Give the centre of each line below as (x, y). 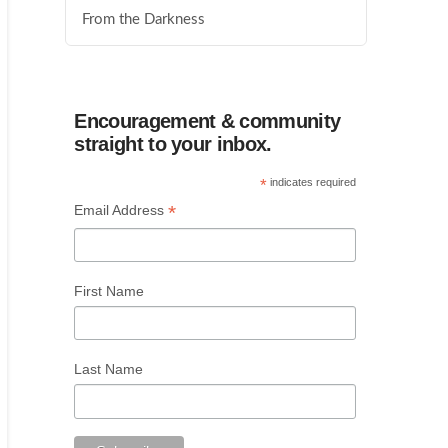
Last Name (109, 369)
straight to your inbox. (173, 143)
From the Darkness (144, 20)
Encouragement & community (207, 120)
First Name (109, 291)
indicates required (311, 181)
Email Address (121, 209)
